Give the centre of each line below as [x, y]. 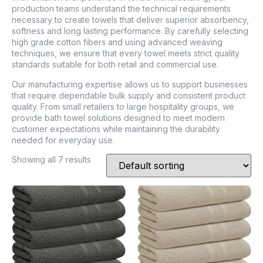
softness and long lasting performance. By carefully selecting [130, 31]
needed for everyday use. [63, 140]
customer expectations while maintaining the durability [116, 129]
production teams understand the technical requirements [121, 9]
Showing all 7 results [51, 160]
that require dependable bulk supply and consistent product [129, 95]
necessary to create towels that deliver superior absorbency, [130, 20]
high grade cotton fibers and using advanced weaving [117, 42]
